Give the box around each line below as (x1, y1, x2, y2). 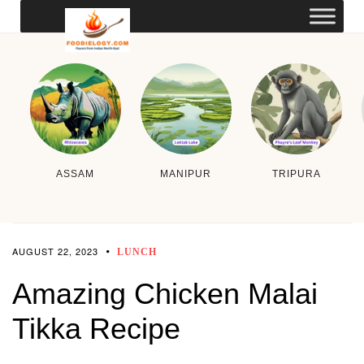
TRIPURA (271, 167, 321, 180)
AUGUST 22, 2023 (12, 244, 98, 258)
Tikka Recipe (12, 311, 180, 345)
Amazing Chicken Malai (12, 276, 318, 310)
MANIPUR (160, 167, 212, 180)
